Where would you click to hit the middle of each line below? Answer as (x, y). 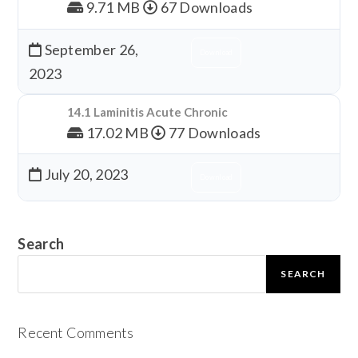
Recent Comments (76, 332)
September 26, (90, 49)
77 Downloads (213, 132)
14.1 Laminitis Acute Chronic (147, 112)
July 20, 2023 (85, 174)
